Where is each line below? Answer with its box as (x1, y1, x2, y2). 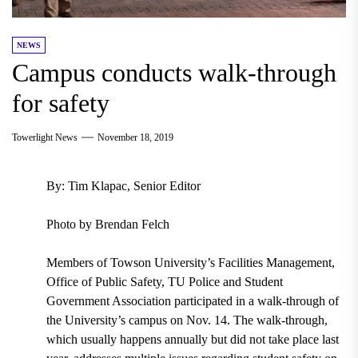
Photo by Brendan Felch (46, 217, 169, 231)
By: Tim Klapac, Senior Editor (46, 178, 201, 193)
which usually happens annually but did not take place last (46, 332, 339, 346)
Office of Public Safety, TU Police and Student (46, 274, 283, 288)
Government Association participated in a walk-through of (46, 293, 339, 308)
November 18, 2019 (97, 131, 173, 143)
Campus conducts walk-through (12, 58, 336, 87)
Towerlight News (12, 131, 78, 143)
